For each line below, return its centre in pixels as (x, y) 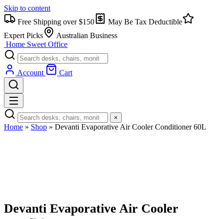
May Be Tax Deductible (144, 22)
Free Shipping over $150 (55, 22)
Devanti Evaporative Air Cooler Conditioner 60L (131, 127)
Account (30, 73)
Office (58, 44)
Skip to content (27, 8)
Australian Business (86, 35)
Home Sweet (26, 44)
